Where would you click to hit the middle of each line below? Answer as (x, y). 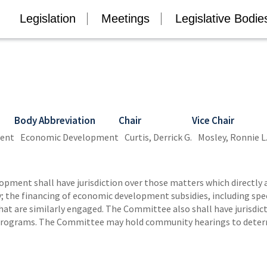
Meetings (125, 18)
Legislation (47, 18)
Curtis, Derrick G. (158, 137)
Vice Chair (213, 120)
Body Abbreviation (55, 120)
